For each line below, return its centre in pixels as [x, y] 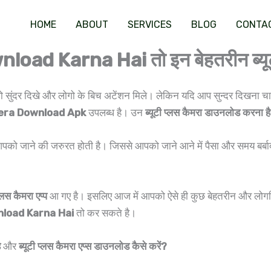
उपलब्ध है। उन [116, 112]
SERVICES [150, 24]
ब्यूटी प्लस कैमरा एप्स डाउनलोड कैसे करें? [93, 247]
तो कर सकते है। [105, 213]
